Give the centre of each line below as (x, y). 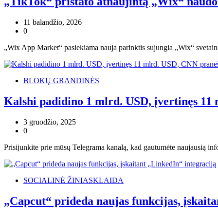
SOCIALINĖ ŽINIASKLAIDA (73, 181)
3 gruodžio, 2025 (50, 122)
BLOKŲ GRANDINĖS (61, 81)
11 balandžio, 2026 (53, 22)
